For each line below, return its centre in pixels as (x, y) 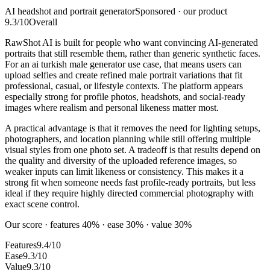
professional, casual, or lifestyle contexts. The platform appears (124, 86)
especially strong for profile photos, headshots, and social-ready (125, 96)
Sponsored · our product (181, 11)
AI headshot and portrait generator (70, 11)
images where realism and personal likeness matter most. (112, 107)
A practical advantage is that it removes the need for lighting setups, (133, 128)
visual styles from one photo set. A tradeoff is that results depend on (133, 149)
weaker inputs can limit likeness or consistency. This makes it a (124, 171)
